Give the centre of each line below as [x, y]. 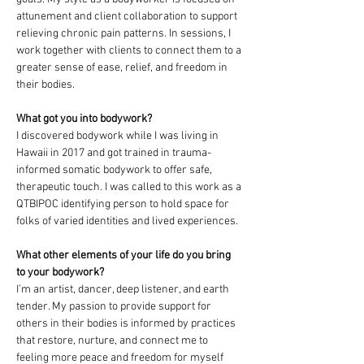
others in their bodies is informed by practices [127, 324]
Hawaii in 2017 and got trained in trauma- [114, 153]
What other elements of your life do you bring [125, 256]
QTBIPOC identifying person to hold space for [124, 204]
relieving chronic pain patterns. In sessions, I [125, 34]
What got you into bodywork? [84, 119]
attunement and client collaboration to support [128, 17]
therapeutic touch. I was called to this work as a [130, 187]
